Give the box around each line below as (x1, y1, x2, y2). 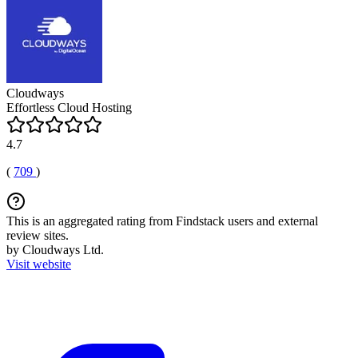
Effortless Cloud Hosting (6, 101, 132, 114)
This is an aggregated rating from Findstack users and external (6, 214, 318, 228)
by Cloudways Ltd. (6, 243, 104, 257)
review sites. (6, 229, 69, 242)
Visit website (6, 257, 71, 271)
